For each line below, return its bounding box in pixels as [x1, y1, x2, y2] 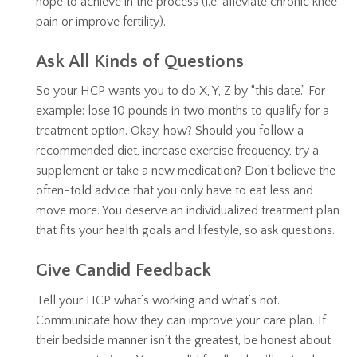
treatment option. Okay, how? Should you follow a [36, 124, 304, 138]
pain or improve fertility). [36, 14, 166, 29]
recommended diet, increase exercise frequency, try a [36, 143, 319, 158]
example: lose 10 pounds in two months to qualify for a [36, 104, 329, 118]
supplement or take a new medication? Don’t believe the [36, 163, 335, 178]
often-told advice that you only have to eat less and [36, 183, 313, 198]
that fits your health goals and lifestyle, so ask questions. [36, 223, 335, 237]
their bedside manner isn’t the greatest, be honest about [36, 332, 331, 347]
